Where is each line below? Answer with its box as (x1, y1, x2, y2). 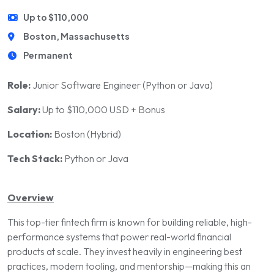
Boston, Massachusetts (23, 31, 130, 42)
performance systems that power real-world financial (7, 231, 231, 243)
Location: (7, 128, 52, 140)
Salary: (7, 103, 40, 116)
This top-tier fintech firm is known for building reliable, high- (7, 216, 252, 228)
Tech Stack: (7, 152, 62, 165)
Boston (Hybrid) (52, 128, 121, 140)
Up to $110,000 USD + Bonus (40, 103, 165, 116)
